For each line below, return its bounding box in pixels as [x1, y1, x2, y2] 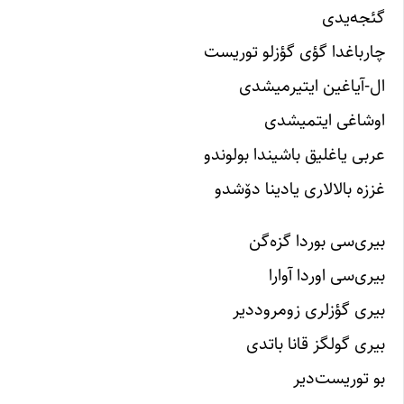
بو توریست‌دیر [293, 363, 385, 391]
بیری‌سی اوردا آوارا [269, 261, 385, 289]
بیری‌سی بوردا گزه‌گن [249, 226, 385, 254]
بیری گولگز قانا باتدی [246, 329, 385, 357]
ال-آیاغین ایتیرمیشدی [239, 72, 385, 100]
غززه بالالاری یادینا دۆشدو [215, 175, 385, 203]
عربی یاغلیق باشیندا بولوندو [204, 141, 385, 169]
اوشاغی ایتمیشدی [264, 106, 385, 134]
